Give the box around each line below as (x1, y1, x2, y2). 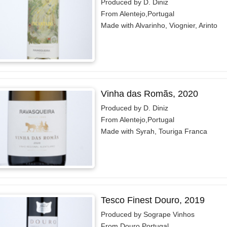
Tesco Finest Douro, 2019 (100, 195, 205, 205)
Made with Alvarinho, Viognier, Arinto (100, 21, 217, 29)
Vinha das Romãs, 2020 (100, 88, 198, 99)
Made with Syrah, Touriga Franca (100, 127, 207, 135)
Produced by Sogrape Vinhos (100, 210, 195, 218)
